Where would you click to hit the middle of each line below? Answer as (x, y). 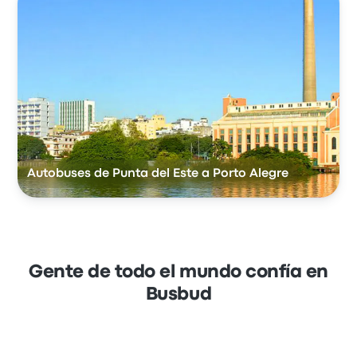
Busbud (178, 295)
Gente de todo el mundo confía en (178, 273)
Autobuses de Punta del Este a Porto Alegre (158, 174)
